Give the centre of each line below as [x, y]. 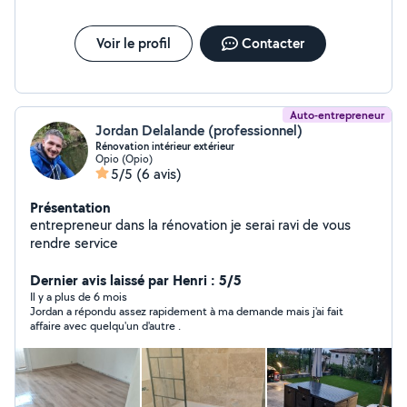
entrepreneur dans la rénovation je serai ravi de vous [130, 225]
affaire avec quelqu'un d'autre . [105, 326]
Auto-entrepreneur [337, 115]
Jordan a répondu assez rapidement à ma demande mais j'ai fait [187, 311]
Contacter [273, 43]
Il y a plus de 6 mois [79, 297]
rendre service [74, 243]
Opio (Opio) [124, 159]
